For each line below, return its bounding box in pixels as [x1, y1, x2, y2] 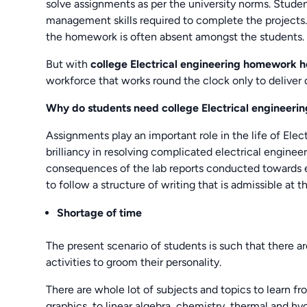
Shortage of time [57, 206, 143, 219]
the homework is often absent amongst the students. [46, 29, 305, 43]
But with [46, 57, 91, 71]
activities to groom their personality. [46, 255, 222, 269]
